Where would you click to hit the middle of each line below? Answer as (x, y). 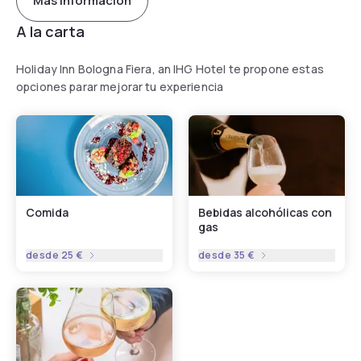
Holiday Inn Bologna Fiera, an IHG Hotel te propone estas (170, 68)
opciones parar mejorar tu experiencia (120, 86)
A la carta (50, 31)
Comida (47, 212)
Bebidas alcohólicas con (265, 212)
